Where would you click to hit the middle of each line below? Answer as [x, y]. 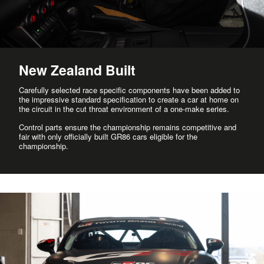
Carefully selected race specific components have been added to [129, 90]
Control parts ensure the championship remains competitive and [128, 127]
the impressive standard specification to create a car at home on [129, 99]
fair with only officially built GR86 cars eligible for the [108, 136]
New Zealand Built [77, 70]
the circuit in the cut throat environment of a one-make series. [124, 108]
